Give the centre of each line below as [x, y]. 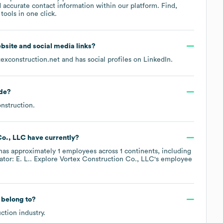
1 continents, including [156, 151]
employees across [90, 151]
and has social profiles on [102, 59]
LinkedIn [157, 59]
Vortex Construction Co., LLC [107, 159]
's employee [173, 159]
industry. [31, 213]
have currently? [52, 138]
